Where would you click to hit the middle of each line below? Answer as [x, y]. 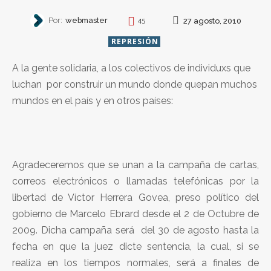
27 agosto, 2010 [212, 21]
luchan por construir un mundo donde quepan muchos [135, 84]
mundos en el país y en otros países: [93, 100]
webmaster [86, 21]
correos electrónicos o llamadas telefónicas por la [135, 181]
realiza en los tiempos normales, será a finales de [135, 263]
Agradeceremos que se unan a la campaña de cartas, [135, 165]
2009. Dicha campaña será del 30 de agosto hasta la [135, 230]
